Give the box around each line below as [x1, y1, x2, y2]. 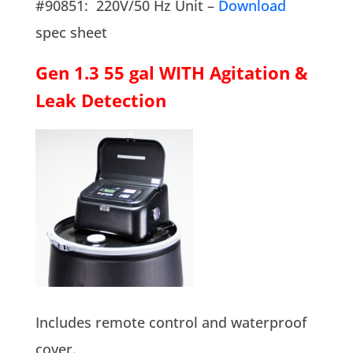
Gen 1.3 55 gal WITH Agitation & [35, 61, 308, 84]
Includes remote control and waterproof [35, 312, 307, 332]
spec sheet [35, 22, 107, 42]
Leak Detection [35, 88, 166, 112]
